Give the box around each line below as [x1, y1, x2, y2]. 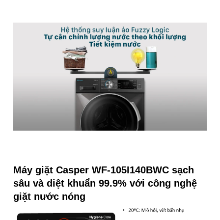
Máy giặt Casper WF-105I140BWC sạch [13, 164, 194, 175]
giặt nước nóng [13, 191, 85, 202]
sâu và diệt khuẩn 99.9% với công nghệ [13, 177, 197, 189]
